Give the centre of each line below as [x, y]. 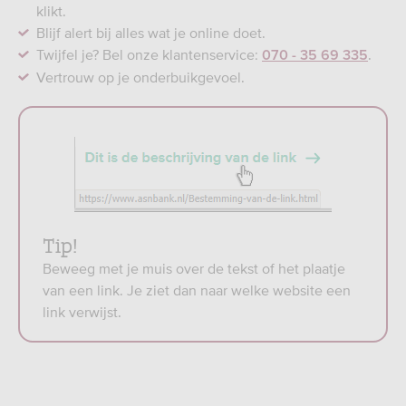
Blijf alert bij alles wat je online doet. [151, 33]
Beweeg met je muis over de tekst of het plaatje [194, 268]
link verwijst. [82, 312]
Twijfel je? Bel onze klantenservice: [149, 54]
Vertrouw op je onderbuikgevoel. [140, 77]
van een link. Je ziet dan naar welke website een [197, 290]
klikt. [51, 11]
